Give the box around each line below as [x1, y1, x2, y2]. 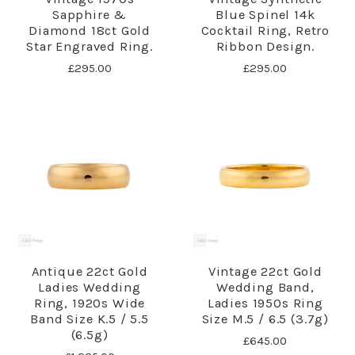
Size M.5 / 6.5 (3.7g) [201, 311, 329, 326]
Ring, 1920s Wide [34, 295, 146, 311]
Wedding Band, [216, 279, 315, 295]
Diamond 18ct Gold [29, 22, 151, 38]
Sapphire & [52, 6, 128, 22]
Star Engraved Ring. [26, 38, 153, 54]
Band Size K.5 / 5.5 [30, 311, 149, 326]
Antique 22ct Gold [31, 263, 148, 279]
